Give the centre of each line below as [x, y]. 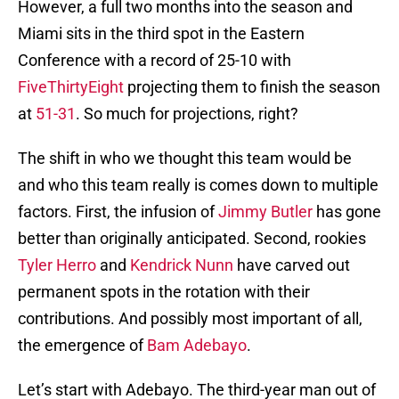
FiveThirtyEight [71, 87]
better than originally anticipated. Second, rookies [192, 239]
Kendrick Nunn [182, 265]
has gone [347, 212]
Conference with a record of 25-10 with [155, 61]
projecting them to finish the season [252, 87]
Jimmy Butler [265, 212]
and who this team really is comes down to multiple [198, 185]
